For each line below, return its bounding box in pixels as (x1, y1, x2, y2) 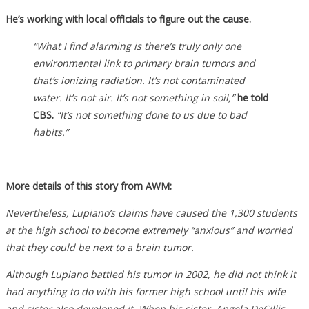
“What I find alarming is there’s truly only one (33, 39, 241, 52)
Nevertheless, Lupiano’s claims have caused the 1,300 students (6, 206, 297, 219)
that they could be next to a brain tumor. (6, 240, 194, 254)
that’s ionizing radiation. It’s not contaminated (33, 73, 245, 87)
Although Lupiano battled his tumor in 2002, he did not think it (6, 267, 296, 281)
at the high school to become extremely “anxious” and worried (6, 223, 292, 237)
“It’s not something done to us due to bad (54, 108, 247, 121)
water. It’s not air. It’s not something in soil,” (33, 90, 235, 104)
